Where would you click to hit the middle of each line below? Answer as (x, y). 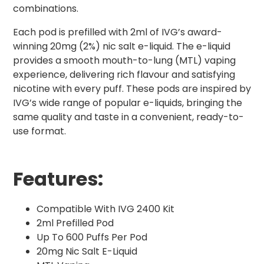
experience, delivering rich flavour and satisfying (124, 75)
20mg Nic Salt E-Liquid (87, 252)
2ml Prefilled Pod (75, 223)
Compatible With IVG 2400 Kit (105, 209)
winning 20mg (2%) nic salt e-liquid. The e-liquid (122, 47)
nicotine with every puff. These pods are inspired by (132, 89)
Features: (58, 179)
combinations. (46, 9)
